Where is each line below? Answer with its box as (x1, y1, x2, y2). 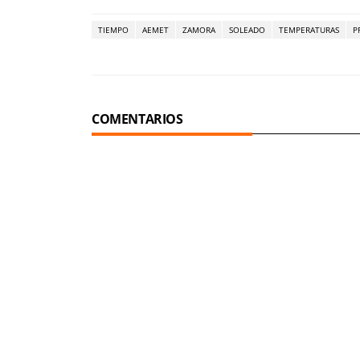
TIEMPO (98, 24, 129, 36)
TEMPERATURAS (279, 24, 339, 36)
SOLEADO (229, 24, 265, 36)
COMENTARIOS (92, 110, 183, 129)
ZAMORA (182, 24, 215, 36)
